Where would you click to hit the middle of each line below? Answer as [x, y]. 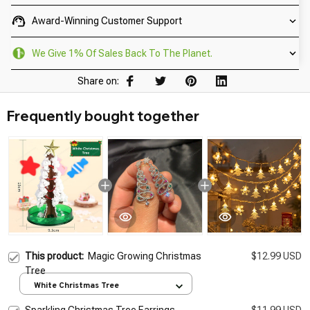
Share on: [98, 81]
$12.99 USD [276, 256]
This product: [56, 256]
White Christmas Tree [76, 286]
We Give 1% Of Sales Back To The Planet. [122, 53]
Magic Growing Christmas [145, 256]
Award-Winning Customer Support [107, 20]
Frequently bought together [103, 116]
